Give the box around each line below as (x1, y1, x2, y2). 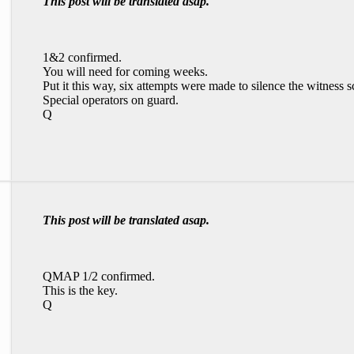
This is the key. (43, 284, 118, 297)
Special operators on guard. (43, 93, 179, 107)
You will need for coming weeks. (43, 65, 208, 78)
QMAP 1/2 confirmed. (43, 269, 155, 283)
